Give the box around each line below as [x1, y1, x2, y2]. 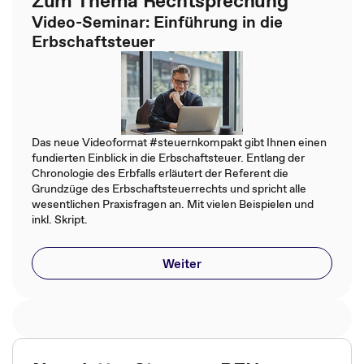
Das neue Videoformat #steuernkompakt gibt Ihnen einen [32, 134, 327, 150]
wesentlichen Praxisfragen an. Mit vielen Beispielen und [32, 196, 314, 212]
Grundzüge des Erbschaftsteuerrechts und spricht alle [32, 180, 306, 197]
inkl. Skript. [32, 211, 88, 227]
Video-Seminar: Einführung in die [32, 11, 283, 33]
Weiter [162, 254, 201, 272]
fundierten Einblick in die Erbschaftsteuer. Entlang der [32, 149, 305, 166]
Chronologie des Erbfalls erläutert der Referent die [32, 165, 288, 181]
